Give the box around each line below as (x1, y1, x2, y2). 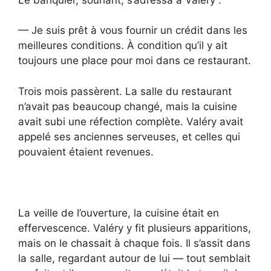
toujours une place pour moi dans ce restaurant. (18, 54, 251, 67)
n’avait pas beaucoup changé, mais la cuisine (18, 100, 237, 113)
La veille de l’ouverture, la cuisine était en (18, 206, 219, 219)
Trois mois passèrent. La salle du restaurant (18, 85, 232, 97)
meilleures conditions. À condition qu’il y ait (18, 39, 227, 52)
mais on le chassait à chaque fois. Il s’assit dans (18, 237, 250, 249)
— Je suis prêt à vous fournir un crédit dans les (18, 24, 247, 37)
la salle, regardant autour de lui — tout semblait (18, 252, 250, 264)
